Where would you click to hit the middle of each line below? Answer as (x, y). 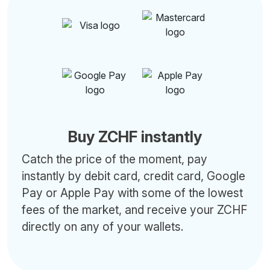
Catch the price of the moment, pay (115, 159)
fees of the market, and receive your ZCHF (134, 210)
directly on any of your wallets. (103, 227)
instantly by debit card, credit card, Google (133, 176)
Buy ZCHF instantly (135, 137)
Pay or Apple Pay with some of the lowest (132, 193)
